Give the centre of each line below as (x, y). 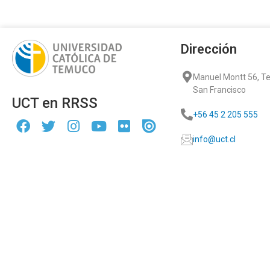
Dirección (209, 49)
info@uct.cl (214, 139)
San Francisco (219, 89)
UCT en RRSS (55, 103)
